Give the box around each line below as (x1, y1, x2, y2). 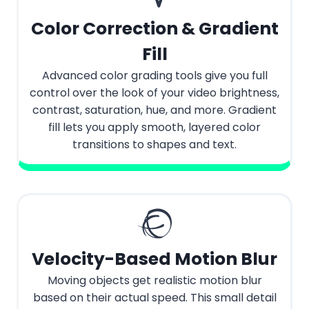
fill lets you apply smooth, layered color (48, 119, 261, 136)
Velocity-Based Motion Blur (32, 247, 277, 272)
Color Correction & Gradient (30, 17, 279, 41)
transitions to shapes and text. (72, 137, 237, 153)
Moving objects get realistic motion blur (47, 272, 262, 289)
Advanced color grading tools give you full (41, 68, 268, 84)
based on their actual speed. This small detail (32, 290, 277, 306)
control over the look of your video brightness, (30, 85, 279, 101)
